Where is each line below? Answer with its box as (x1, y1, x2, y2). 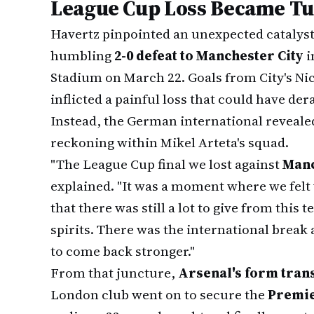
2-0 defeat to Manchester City (114, 46, 303, 64)
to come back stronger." (50, 242, 195, 260)
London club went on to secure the (50, 285, 268, 303)
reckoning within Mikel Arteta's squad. (50, 133, 289, 151)
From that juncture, (50, 264, 178, 282)
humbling (50, 46, 114, 64)
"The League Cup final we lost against (50, 155, 282, 173)
